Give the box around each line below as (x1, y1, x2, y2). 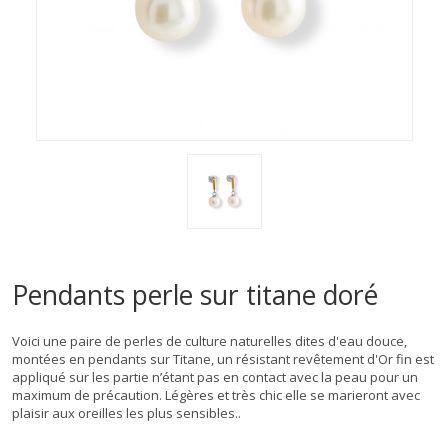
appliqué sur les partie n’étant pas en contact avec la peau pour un (12, 367, 418, 386)
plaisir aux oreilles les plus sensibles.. (12, 403, 241, 422)
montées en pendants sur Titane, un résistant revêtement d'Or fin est (12, 349, 434, 368)
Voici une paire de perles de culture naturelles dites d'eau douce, (12, 331, 407, 350)
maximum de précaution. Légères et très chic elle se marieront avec (12, 385, 420, 404)
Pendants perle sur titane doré (12, 276, 378, 313)
